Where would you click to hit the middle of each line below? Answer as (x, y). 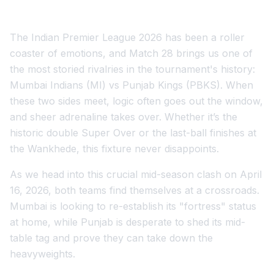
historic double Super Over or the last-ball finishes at (133, 133)
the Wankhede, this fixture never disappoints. (114, 149)
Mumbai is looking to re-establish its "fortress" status (133, 206)
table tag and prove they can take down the (111, 238)
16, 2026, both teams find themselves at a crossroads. (135, 190)
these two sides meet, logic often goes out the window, (136, 101)
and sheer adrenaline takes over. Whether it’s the (124, 117)
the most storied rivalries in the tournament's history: (132, 69)
